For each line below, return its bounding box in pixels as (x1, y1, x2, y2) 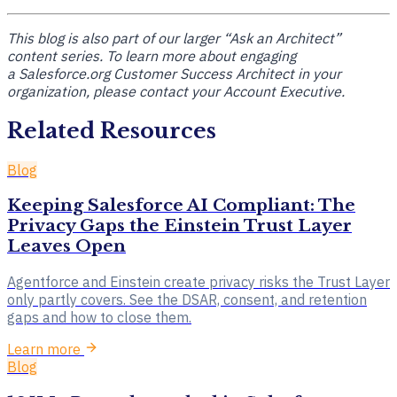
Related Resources (7, 117, 216, 144)
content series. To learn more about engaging (7, 46, 296, 65)
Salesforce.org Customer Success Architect (19, 64, 294, 82)
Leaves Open (7, 236, 126, 257)
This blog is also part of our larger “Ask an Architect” (7, 28, 341, 47)
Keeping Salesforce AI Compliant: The (7, 195, 355, 216)
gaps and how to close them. (7, 308, 191, 327)
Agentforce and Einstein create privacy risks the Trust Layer (7, 273, 390, 292)
